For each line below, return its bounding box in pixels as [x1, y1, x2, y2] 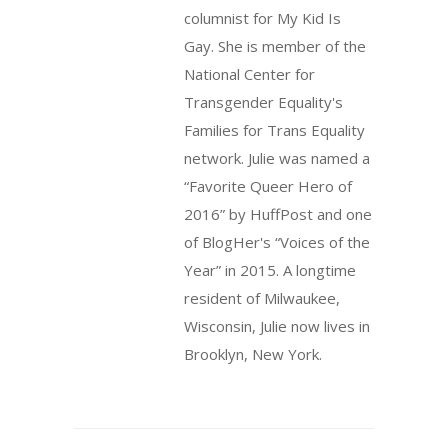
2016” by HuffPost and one [184, 203, 372, 224]
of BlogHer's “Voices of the [184, 231, 370, 252]
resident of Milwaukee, [184, 287, 340, 308]
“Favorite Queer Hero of [184, 175, 352, 196]
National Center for [184, 63, 315, 84]
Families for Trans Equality [184, 119, 365, 140]
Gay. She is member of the [184, 35, 366, 56]
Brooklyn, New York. [184, 343, 322, 364]
